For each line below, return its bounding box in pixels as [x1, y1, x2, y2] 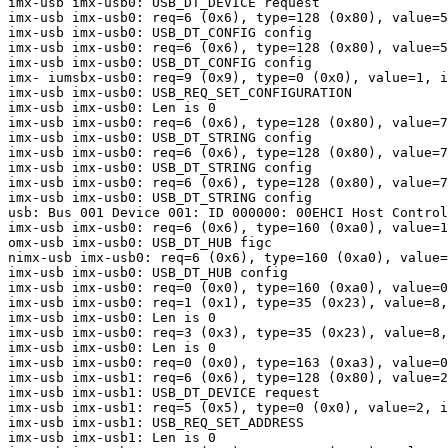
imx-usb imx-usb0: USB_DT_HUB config [8, 265, 288, 281]
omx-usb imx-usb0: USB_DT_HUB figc [8, 235, 272, 251]
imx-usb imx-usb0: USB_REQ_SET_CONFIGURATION [8, 85, 352, 101]
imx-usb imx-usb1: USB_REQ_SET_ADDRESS [8, 415, 304, 431]
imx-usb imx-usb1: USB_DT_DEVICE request [8, 385, 320, 401]
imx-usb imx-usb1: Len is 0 [8, 430, 216, 446]
